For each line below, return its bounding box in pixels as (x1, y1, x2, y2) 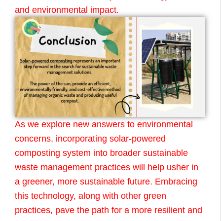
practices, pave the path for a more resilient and (15, 205, 202, 215)
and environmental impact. (15, 5, 119, 15)
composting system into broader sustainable (15, 147, 188, 158)
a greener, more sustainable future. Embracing (15, 176, 197, 186)
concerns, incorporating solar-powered (15, 133, 166, 144)
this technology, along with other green (15, 190, 166, 201)
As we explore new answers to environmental (15, 119, 193, 129)
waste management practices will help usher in (15, 162, 198, 172)
